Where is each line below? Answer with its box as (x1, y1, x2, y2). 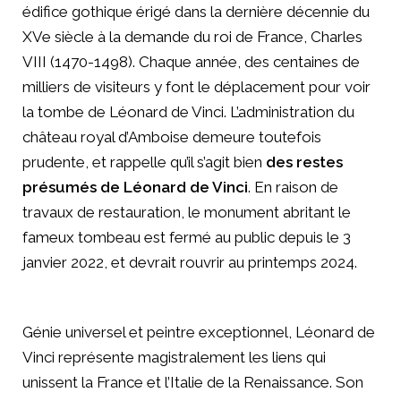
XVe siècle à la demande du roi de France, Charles (22, 28, 363, 47)
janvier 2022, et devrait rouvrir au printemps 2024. (22, 253, 361, 272)
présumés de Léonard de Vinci (22, 178, 248, 197)
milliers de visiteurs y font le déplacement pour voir (22, 78, 371, 97)
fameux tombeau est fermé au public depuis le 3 (22, 228, 351, 247)
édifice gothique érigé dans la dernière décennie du (22, 3, 370, 21)
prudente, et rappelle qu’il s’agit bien (22, 153, 266, 172)
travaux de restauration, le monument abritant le (22, 203, 351, 222)
